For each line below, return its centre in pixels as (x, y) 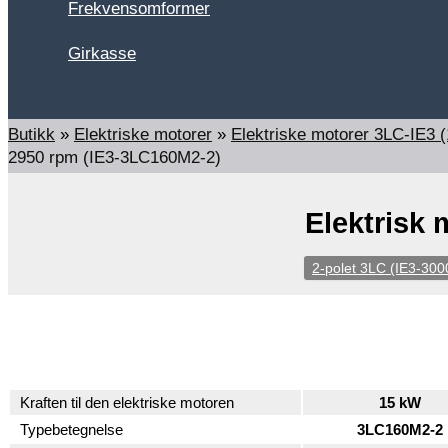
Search (41, 104)
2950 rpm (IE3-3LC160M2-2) (114, 157)
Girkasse (102, 53)
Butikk (31, 134)
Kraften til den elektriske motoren (127, 403)
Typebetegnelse (71, 430)
